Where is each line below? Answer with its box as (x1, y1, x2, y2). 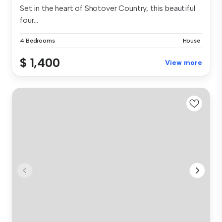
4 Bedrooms (20, 37, 55, 44)
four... (20, 15, 38, 25)
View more (165, 58, 202, 67)
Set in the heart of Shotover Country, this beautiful (20, 3, 195, 13)
